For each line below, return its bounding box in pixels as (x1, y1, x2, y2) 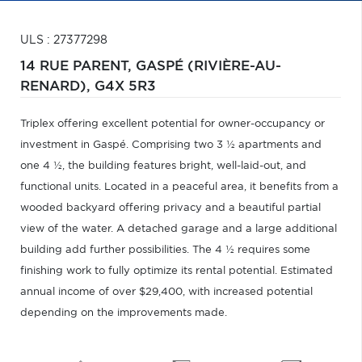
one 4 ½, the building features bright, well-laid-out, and (20, 161, 306, 171)
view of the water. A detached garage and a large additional (20, 224, 337, 234)
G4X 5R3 (95, 80, 156, 93)
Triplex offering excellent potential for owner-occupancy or (20, 119, 325, 129)
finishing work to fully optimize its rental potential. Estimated (20, 266, 333, 276)
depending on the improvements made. (20, 308, 227, 318)
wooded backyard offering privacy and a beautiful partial (20, 203, 321, 213)
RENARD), (20, 80, 95, 93)
